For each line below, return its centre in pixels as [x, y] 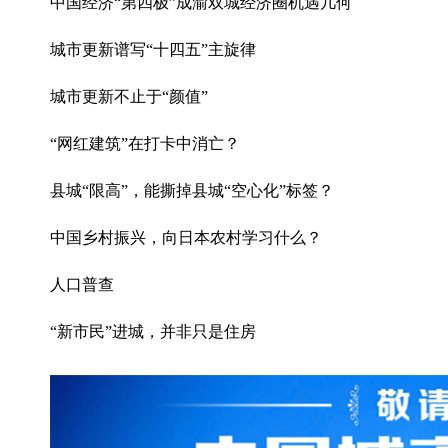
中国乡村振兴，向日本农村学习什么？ [186, 237]
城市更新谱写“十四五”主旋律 [153, 49]
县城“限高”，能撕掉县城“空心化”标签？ [192, 190]
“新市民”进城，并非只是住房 [153, 331]
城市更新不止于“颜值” [129, 96]
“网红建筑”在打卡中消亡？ [145, 143]
